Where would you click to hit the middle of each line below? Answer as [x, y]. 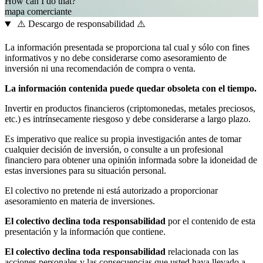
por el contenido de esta [210, 221]
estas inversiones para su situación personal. [85, 171]
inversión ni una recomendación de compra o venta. [100, 69]
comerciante [49, 12]
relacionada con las [202, 252]
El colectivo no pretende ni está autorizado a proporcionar [111, 191]
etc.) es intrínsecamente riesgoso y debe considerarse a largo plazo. [128, 119]
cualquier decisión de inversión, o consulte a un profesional [114, 150]
